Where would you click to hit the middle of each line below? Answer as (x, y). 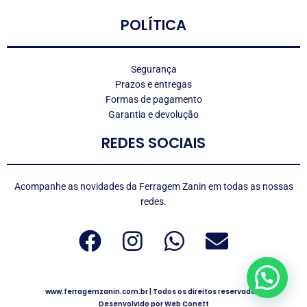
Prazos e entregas (153, 84)
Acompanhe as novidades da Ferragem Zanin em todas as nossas (153, 187)
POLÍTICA (153, 25)
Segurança (153, 69)
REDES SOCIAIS (153, 143)
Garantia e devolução (153, 114)
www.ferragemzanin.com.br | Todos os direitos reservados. (153, 292)
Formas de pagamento (153, 99)
